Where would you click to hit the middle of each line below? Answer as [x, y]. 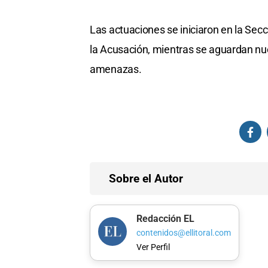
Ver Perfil [153, 247]
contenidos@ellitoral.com [183, 233]
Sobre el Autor [146, 179]
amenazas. [116, 69]
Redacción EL [165, 218]
